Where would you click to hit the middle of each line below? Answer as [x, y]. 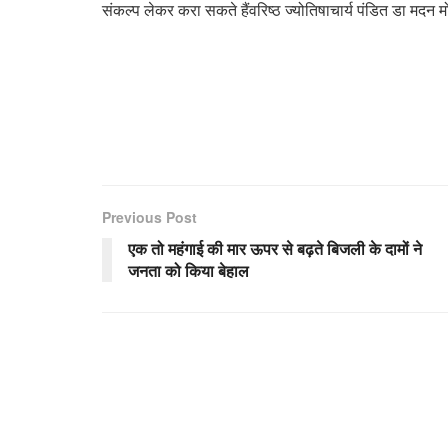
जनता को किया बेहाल [188, 270]
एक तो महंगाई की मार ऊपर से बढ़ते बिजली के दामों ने [275, 248]
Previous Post [149, 216]
